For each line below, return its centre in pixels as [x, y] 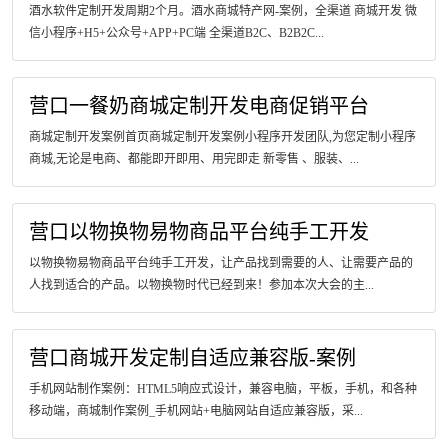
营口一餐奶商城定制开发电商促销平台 [199, 106]
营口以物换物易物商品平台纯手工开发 [199, 232]
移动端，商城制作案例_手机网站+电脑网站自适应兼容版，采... [196, 411]
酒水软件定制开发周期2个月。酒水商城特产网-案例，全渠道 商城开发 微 [223, 11]
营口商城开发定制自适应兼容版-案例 [192, 358]
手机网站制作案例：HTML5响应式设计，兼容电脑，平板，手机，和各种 [223, 389]
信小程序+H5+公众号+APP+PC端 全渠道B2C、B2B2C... [176, 33]
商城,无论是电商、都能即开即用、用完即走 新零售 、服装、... [194, 159]
